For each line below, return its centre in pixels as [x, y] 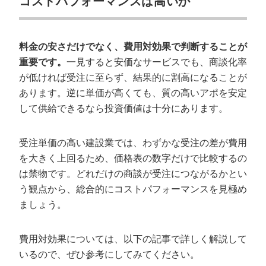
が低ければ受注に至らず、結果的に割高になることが [133, 77]
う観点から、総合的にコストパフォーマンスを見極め [133, 189]
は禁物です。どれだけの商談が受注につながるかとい [133, 174]
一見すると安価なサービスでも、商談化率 [157, 62]
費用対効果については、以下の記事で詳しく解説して [133, 239]
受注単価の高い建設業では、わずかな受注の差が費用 [133, 143]
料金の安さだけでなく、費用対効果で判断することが [133, 47]
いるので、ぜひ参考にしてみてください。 [109, 254]
